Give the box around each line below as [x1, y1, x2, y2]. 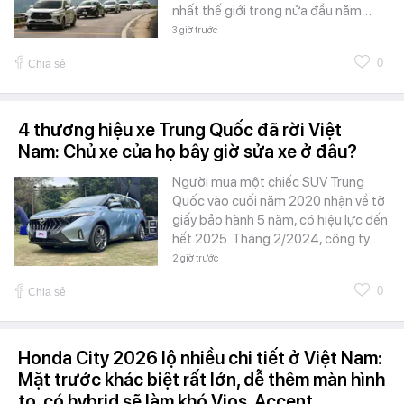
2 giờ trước [172, 252, 218, 265]
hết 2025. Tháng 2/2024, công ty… [172, 231, 379, 248]
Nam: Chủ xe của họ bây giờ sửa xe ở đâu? [18, 141, 357, 163]
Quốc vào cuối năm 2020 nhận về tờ [172, 193, 385, 210]
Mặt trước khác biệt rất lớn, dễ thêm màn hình [18, 369, 385, 391]
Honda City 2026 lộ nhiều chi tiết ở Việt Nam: [18, 347, 382, 370]
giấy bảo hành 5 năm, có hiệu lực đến [172, 212, 388, 229]
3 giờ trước [172, 24, 217, 37]
